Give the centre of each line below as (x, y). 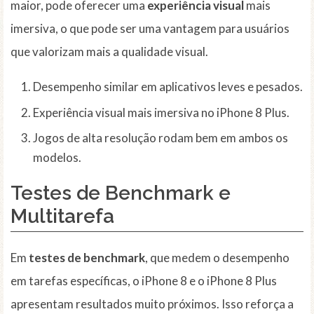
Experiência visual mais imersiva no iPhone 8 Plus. (161, 112)
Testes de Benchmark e (121, 193)
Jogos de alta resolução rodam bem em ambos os (161, 138)
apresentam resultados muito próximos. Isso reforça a (152, 304)
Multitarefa (62, 217)
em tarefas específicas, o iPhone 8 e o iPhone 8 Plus (144, 281)
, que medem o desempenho (217, 258)
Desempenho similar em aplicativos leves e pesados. (168, 87)
